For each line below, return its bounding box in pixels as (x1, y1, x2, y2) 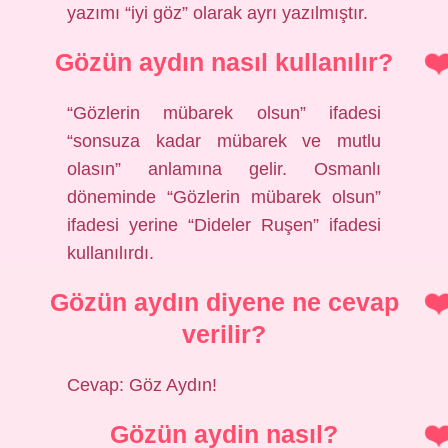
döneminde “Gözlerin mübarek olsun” (67, 186, 381, 207)
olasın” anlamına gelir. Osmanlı (67, 158, 381, 179)
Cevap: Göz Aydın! (67, 374, 218, 395)
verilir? (182, 320, 266, 348)
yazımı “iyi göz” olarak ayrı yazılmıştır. (67, 2, 369, 23)
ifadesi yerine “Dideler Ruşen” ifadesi (67, 214, 381, 235)
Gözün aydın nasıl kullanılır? (55, 48, 393, 76)
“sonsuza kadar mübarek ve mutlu (67, 130, 381, 151)
